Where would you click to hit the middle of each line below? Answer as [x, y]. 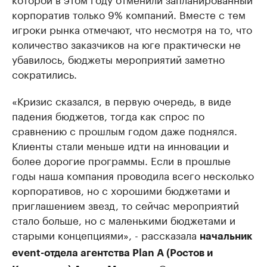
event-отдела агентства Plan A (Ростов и [112, 253]
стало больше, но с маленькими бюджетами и [124, 220]
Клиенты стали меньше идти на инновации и [120, 145]
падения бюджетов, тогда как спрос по [108, 115]
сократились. [44, 74]
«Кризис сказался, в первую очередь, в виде [122, 100]
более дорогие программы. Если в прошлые [121, 160]
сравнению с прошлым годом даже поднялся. [125, 130]
